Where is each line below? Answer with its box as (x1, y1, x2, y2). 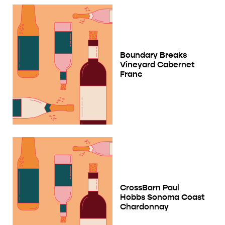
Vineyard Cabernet (120, 60, 195, 70)
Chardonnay (120, 202, 169, 212)
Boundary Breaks (120, 50, 187, 60)
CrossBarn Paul (120, 183, 179, 193)
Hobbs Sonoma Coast (120, 192, 205, 202)
